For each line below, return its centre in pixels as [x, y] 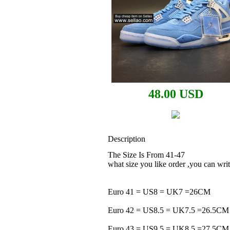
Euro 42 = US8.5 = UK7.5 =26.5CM [168, 210]
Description [127, 139]
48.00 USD [176, 94]
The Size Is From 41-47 [146, 155]
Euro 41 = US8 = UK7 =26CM [159, 192]
